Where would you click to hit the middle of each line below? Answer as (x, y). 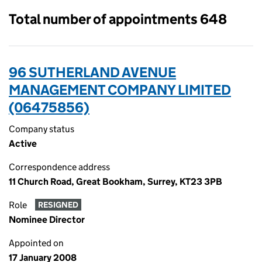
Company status (42, 129)
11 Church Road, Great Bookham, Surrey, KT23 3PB (116, 182)
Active (23, 144)
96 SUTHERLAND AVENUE (92, 72)
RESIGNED (58, 205)
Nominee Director (47, 220)
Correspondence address (59, 167)
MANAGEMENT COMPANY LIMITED (120, 90)
